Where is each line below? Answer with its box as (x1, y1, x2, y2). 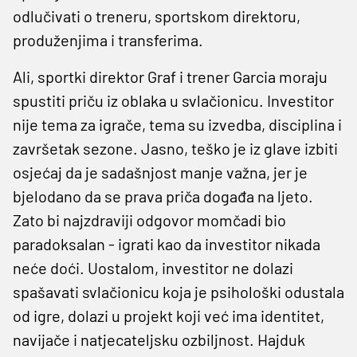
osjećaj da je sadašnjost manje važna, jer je (13, 162, 308, 182)
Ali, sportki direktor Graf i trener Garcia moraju (13, 66, 328, 86)
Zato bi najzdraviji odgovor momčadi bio (13, 210, 286, 229)
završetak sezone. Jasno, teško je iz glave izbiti (13, 138, 338, 158)
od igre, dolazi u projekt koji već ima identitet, (13, 305, 324, 325)
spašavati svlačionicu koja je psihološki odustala (13, 281, 344, 301)
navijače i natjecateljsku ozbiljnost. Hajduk (13, 329, 305, 349)
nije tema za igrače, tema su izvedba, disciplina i (13, 114, 342, 134)
